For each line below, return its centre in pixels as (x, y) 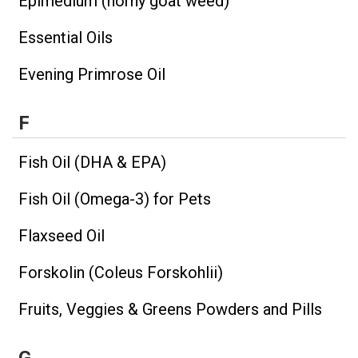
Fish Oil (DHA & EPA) (92, 163)
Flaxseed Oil (62, 236)
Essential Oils (66, 38)
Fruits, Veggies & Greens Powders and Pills (170, 310)
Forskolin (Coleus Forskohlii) (121, 273)
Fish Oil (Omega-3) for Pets (115, 199)
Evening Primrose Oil (92, 75)
